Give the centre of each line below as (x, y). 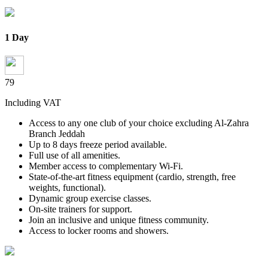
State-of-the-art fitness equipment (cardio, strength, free (132, 176)
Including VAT (33, 102)
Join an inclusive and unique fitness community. (119, 220)
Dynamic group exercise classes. (90, 198)
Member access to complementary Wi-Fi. (106, 166)
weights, (46, 187)
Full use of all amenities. (74, 155)
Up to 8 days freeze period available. (98, 144)
